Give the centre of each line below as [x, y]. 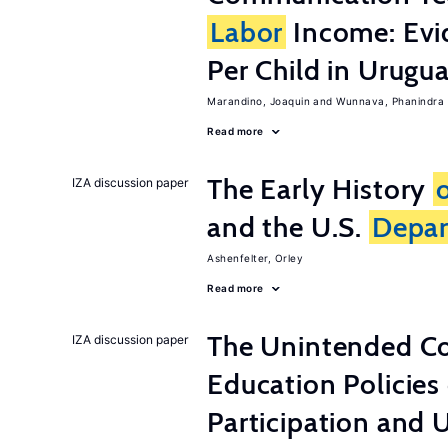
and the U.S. [288, 227]
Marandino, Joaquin [258, 101]
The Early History [320, 189]
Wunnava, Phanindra [390, 101]
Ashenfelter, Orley [255, 258]
